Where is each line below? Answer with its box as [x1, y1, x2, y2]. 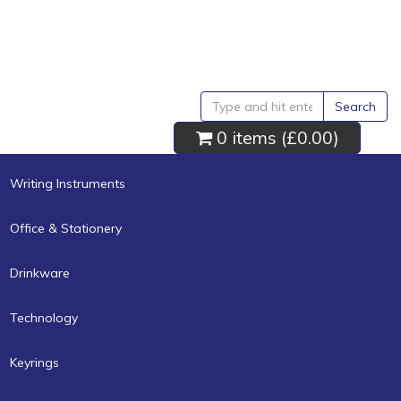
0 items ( [211, 126, 286, 149]
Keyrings [10, 354, 59, 371]
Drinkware [10, 264, 70, 281]
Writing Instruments [10, 175, 125, 192]
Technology [10, 309, 78, 326]
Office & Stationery [10, 219, 122, 236]
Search [335, 98, 376, 115]
